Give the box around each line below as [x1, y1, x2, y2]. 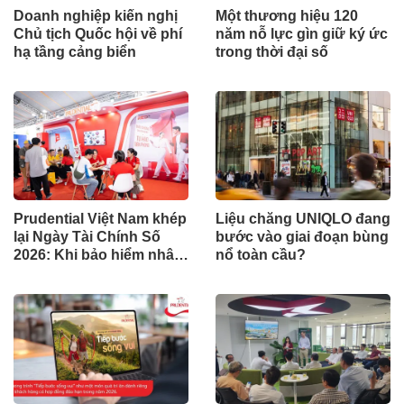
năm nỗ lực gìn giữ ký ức [216, 26, 388, 42]
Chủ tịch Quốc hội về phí [14, 26, 182, 42]
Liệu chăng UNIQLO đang [216, 211, 390, 227]
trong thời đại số [216, 44, 328, 60]
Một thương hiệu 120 [216, 8, 358, 24]
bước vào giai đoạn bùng [216, 229, 389, 245]
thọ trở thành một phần [14, 265, 171, 281]
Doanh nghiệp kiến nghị [14, 8, 178, 24]
